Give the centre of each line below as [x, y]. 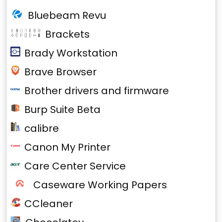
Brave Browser [60, 72]
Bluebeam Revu [67, 15]
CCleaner [49, 204]
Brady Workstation [71, 53]
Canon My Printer [67, 147]
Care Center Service [75, 166]
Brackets [67, 34]
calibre [42, 128]
